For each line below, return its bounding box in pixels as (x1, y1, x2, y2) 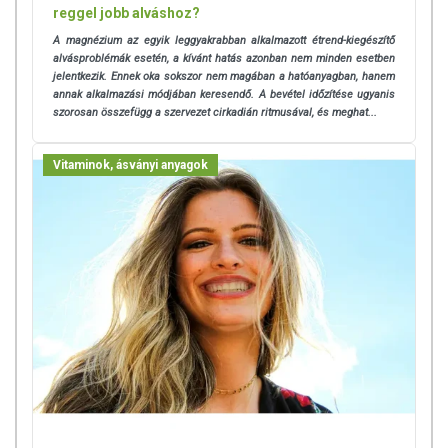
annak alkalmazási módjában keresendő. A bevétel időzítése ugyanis (53, 87, 395, 101)
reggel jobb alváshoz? (53, 4, 200, 21)
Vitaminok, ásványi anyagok (53, 157, 208, 172)
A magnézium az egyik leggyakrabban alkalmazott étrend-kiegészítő (53, 33, 395, 47)
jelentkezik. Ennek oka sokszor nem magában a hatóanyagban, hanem (53, 69, 395, 83)
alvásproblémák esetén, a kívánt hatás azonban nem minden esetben (53, 51, 395, 65)
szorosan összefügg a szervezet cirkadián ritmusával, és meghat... (53, 105, 377, 119)
